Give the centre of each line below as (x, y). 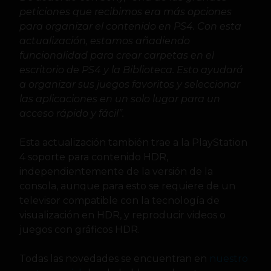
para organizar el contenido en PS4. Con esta (130, 26)
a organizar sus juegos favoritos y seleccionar (130, 84)
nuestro (229, 258)
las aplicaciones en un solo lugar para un (120, 99)
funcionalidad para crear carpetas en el (117, 55)
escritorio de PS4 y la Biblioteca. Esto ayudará (131, 70)
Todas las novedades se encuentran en (114, 258)
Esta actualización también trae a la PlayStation (133, 142)
